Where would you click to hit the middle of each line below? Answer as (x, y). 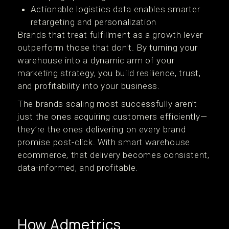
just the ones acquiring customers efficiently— (112, 117)
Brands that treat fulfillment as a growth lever (110, 35)
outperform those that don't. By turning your (108, 48)
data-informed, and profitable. (78, 168)
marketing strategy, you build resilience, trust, (109, 73)
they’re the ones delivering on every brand (102, 130)
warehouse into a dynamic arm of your (96, 61)
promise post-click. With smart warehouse (104, 142)
